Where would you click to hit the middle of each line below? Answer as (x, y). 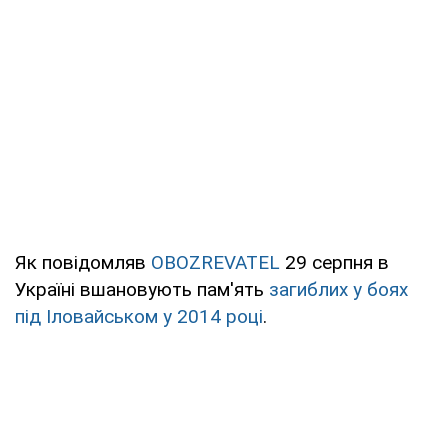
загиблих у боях (338, 290)
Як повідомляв (83, 263)
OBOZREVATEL (215, 263)
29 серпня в (334, 263)
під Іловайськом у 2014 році (139, 317)
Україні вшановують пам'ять (142, 290)
